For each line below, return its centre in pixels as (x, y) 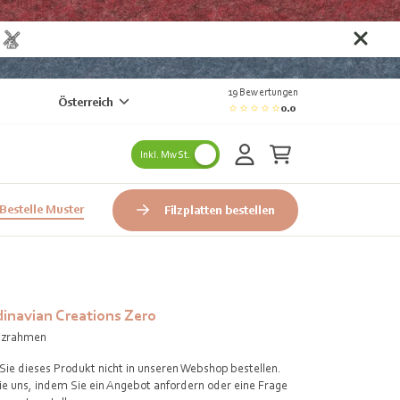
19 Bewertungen (263, 92)
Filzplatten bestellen (220, 209)
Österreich (86, 102)
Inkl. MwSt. (165, 154)
